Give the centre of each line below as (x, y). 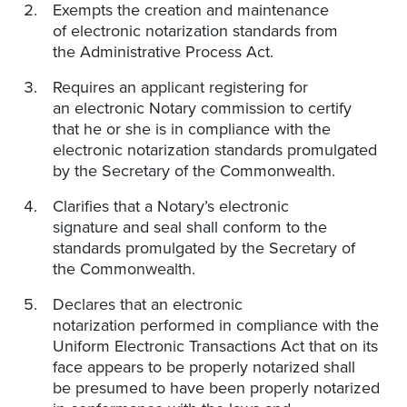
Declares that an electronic (148, 305)
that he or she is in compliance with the (192, 129)
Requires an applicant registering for (180, 88)
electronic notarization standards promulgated (215, 150)
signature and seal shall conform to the (190, 228)
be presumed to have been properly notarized (216, 388)
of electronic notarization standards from (195, 31)
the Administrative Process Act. (163, 52)
